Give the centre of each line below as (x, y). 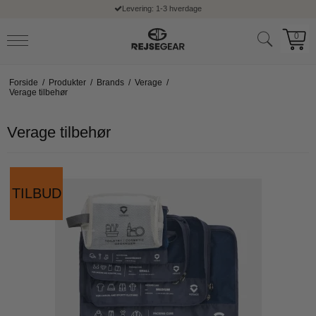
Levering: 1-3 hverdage (162, 8)
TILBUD (36, 194)
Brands (110, 82)
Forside (23, 82)
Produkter (67, 82)
